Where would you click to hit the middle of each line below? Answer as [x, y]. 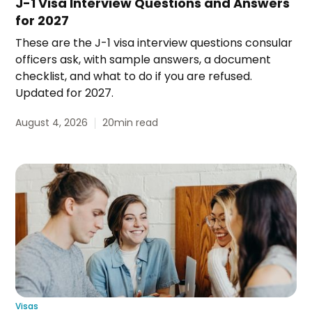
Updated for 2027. [65, 93]
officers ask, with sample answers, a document [143, 60]
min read [136, 123]
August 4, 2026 [52, 123]
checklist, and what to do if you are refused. [134, 77]
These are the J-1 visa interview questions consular [154, 43]
